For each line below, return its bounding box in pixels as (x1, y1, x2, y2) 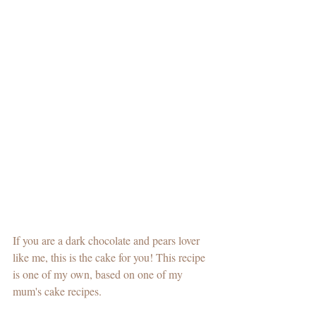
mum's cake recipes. (13, 283, 104, 298)
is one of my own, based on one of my (13, 266, 186, 281)
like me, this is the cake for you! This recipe (13, 249, 208, 265)
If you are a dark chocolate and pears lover (13, 232, 202, 248)
